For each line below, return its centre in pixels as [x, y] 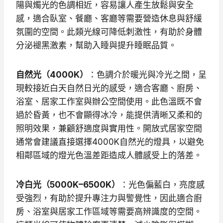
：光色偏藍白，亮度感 [162, 185]
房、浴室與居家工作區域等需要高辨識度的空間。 [109, 212]
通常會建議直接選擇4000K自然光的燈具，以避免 [110, 142]
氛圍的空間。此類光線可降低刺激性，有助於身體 [109, 32]
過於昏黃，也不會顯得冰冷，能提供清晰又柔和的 [109, 115]
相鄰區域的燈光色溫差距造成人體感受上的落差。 [109, 156]
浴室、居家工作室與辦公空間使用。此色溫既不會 [109, 102]
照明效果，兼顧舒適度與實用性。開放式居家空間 [109, 129]
